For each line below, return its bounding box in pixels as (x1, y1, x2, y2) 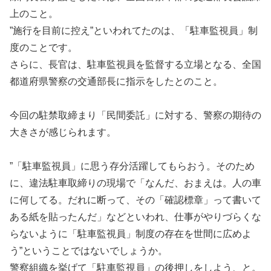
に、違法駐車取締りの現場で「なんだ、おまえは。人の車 (10, 178, 261, 189)
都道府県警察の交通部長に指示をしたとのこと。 (10, 76, 223, 87)
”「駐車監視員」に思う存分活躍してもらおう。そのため (10, 161, 255, 172)
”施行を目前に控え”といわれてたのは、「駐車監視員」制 (10, 25, 258, 36)
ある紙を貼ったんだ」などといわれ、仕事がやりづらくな (10, 212, 261, 223)
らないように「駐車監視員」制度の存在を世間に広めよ (10, 229, 252, 240)
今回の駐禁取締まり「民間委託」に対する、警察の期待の (10, 110, 261, 121)
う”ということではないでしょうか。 (10, 246, 168, 256)
